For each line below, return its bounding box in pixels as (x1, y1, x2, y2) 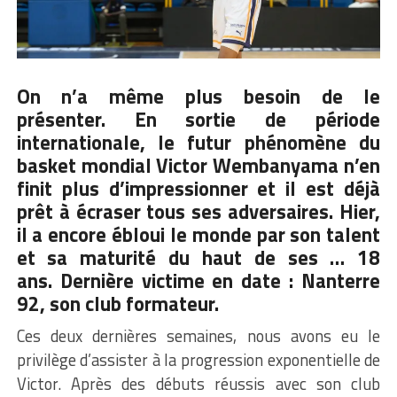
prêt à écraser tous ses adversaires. (16, 196, 334, 227)
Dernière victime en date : (51, 265, 294, 296)
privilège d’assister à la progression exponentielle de (16, 346, 381, 372)
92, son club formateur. (16, 288, 219, 319)
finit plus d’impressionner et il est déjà (16, 173, 381, 204)
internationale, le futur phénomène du (16, 127, 381, 158)
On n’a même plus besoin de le (16, 81, 381, 112)
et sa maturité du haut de (16, 242, 288, 273)
